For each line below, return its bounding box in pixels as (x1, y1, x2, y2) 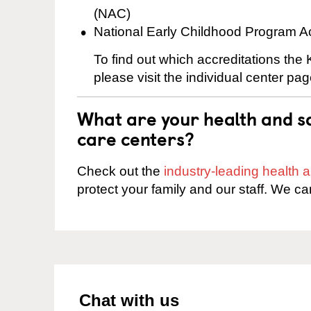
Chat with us (79, 290, 179, 310)
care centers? (77, 125, 194, 152)
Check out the (77, 163, 164, 178)
